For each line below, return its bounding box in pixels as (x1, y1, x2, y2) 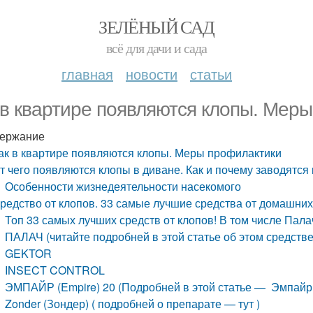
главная (61, 64, 113, 84)
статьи (190, 64, 232, 84)
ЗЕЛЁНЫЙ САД (99, 15, 214, 38)
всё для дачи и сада (106, 38, 207, 57)
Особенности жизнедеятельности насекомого (5, 178, 242, 194)
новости (126, 64, 177, 84)
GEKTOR (5, 245, 52, 261)
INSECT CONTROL (5, 262, 105, 278)
